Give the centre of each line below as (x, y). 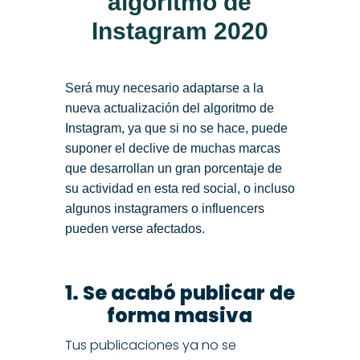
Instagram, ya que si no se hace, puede (176, 128)
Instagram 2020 (180, 31)
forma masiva (180, 315)
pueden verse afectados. (135, 228)
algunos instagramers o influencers (164, 208)
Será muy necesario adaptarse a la (164, 88)
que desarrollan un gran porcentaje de (173, 168)
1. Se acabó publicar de (180, 292)
